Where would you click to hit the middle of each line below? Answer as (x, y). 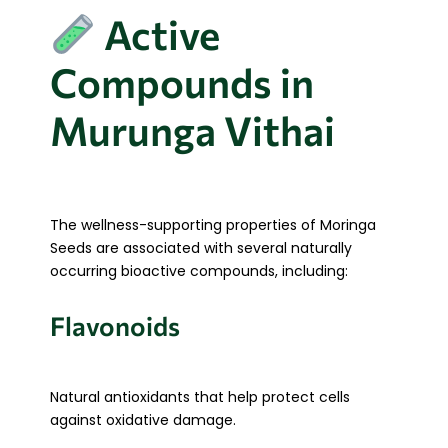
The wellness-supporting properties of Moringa (213, 224)
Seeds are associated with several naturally (201, 247)
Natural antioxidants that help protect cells (200, 397)
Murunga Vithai (192, 129)
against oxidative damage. (143, 420)
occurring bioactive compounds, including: (199, 270)
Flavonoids (115, 326)
